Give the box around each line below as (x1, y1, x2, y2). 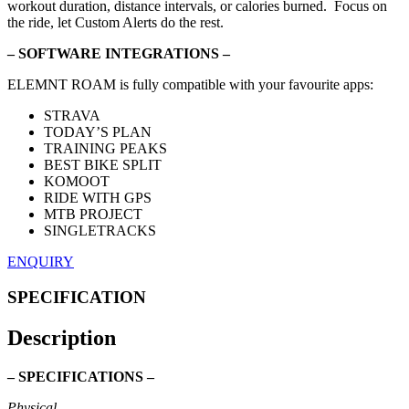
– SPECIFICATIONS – (7, 368, 154, 384)
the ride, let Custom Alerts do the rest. (7, 15, 224, 31)
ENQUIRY (7, 254, 74, 270)
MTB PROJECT (44, 206, 142, 223)
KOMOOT (44, 173, 110, 190)
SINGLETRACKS (44, 223, 156, 239)
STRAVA (44, 108, 100, 124)
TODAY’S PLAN (44, 124, 152, 141)
